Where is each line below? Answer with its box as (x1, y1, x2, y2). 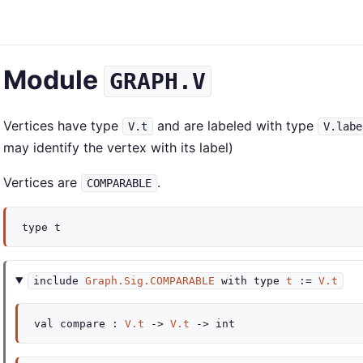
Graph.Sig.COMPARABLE (85, 275, 216, 287)
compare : (53, 318, 125, 330)
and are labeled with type (153, 117, 318, 134)
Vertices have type (3, 117, 122, 134)
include (33, 275, 79, 287)
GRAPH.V (109, 68, 206, 95)
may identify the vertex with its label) (3, 139, 233, 156)
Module (3, 64, 104, 96)
